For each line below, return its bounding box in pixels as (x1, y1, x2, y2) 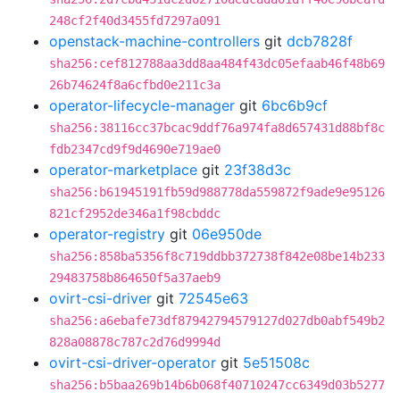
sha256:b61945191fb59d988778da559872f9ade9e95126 (49, 185, 385, 199)
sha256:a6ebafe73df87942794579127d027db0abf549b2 (49, 313, 385, 328)
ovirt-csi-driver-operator (49, 354, 216, 371)
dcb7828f (287, 32, 353, 50)
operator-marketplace (49, 161, 197, 179)
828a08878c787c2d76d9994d (49, 335, 221, 349)
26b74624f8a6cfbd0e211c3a (49, 78, 221, 92)
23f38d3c (224, 161, 291, 179)
